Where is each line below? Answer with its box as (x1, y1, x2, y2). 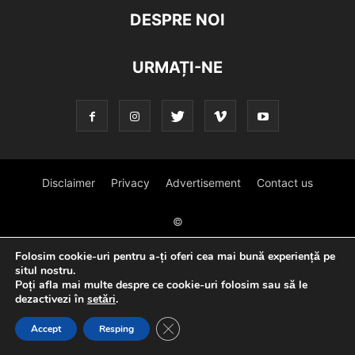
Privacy (111, 176, 150, 189)
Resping (99, 323, 134, 335)
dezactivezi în (15, 292, 87, 307)
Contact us (257, 176, 313, 189)
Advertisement (166, 176, 241, 189)
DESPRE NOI (130, 10, 225, 29)
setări (87, 292, 116, 307)
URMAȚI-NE (132, 58, 223, 77)
